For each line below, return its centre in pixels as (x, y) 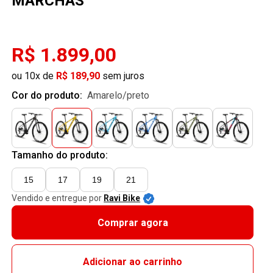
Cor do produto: (48, 95)
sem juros (122, 76)
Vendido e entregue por (57, 198)
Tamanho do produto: (60, 155)
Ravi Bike (122, 198)
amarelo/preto (122, 95)
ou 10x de (34, 76)
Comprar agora (133, 222)
